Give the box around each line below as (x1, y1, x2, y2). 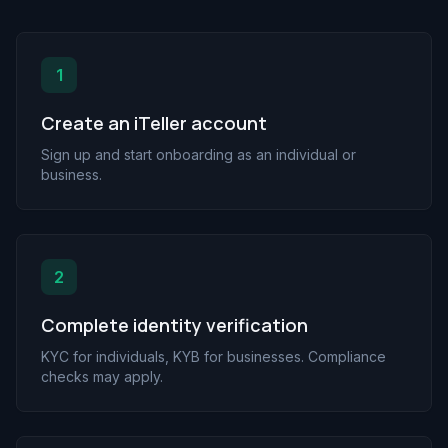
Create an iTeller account (41, 111, 267, 135)
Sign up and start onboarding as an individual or (41, 146, 356, 163)
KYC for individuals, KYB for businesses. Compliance (41, 348, 386, 365)
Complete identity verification (41, 313, 308, 337)
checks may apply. (41, 368, 163, 385)
